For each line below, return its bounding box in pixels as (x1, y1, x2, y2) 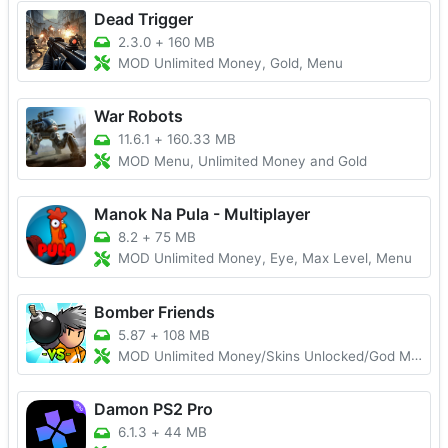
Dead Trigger (94, 8, 193, 29)
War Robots (94, 106, 183, 127)
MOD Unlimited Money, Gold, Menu (118, 55, 343, 72)
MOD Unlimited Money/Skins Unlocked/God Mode (118, 348, 411, 365)
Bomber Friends (94, 301, 215, 322)
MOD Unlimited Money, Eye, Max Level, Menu (118, 250, 412, 267)
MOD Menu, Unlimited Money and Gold (118, 153, 367, 170)
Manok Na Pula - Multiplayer (94, 204, 310, 225)
